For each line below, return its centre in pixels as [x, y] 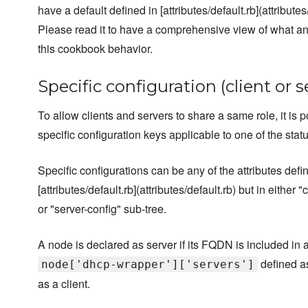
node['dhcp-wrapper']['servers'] [148, 265]
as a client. [64, 284]
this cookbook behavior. [95, 49]
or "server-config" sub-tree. [102, 209]
